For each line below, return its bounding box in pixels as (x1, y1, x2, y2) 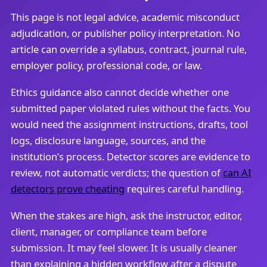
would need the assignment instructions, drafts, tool (10, 117, 248, 131)
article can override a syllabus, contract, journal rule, (10, 42, 247, 56)
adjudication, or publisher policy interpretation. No (10, 26, 240, 40)
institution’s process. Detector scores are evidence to (10, 149, 250, 163)
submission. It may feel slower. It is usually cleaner (10, 240, 237, 254)
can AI (222, 165, 252, 179)
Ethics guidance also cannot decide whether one (10, 85, 229, 99)
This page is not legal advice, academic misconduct (10, 10, 240, 24)
